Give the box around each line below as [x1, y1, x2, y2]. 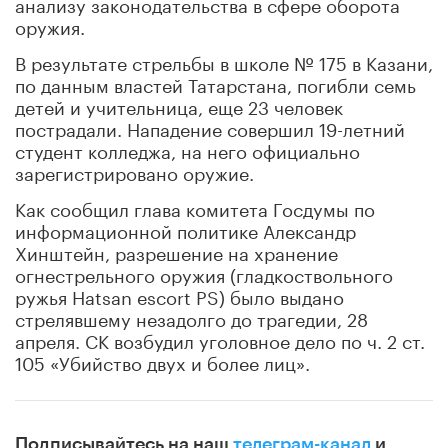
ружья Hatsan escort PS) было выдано [15, 280, 344, 309]
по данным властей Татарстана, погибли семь [15, 68, 416, 97]
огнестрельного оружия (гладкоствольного [15, 258, 393, 287]
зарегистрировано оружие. [15, 156, 254, 185]
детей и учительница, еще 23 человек [15, 90, 343, 119]
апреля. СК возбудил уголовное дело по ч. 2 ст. [15, 324, 425, 353]
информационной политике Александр [15, 214, 356, 243]
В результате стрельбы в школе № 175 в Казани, [15, 46, 433, 75]
